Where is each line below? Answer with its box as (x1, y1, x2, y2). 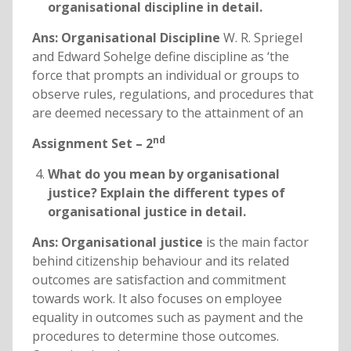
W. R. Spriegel (223, 29, 302, 47)
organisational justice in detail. (47, 203, 246, 221)
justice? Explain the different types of (47, 184, 285, 202)
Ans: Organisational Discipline (31, 29, 223, 47)
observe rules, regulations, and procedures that (31, 85, 313, 103)
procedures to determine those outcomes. (31, 327, 279, 346)
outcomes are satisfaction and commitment (31, 271, 286, 289)
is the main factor (205, 233, 309, 251)
